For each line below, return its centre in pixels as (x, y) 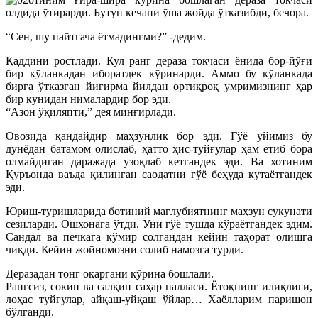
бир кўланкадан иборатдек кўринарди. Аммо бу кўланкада (159, 73)
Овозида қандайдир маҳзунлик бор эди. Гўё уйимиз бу (159, 136)
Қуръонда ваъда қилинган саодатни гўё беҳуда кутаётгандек (159, 174)
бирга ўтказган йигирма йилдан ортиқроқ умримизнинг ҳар (159, 86)
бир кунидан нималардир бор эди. (88, 99)
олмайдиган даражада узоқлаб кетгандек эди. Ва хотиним (159, 161)
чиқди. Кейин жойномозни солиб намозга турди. (125, 249)
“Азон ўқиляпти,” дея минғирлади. (91, 111)
